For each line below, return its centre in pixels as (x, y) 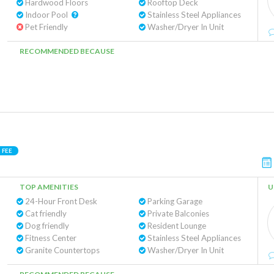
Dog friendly (46, 226)
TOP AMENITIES (49, 187)
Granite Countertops (61, 250)
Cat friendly (45, 213)
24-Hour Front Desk (60, 201)
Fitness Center (50, 238)
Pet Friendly (46, 27)
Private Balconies (177, 213)
